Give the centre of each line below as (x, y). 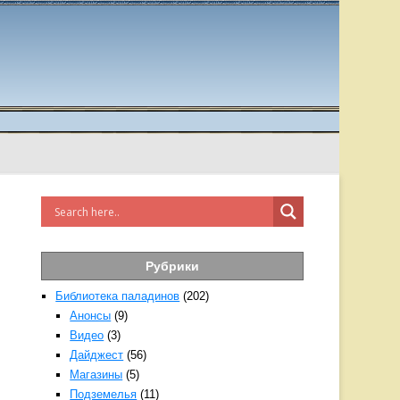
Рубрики (173, 266)
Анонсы (91, 316)
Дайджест (97, 355)
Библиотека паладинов (118, 296)
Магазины (96, 375)
